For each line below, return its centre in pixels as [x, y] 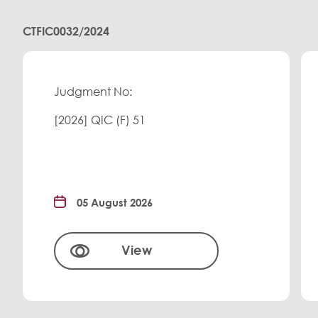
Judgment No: [93, 92]
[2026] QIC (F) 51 [100, 120]
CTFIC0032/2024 [66, 32]
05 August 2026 [115, 203]
